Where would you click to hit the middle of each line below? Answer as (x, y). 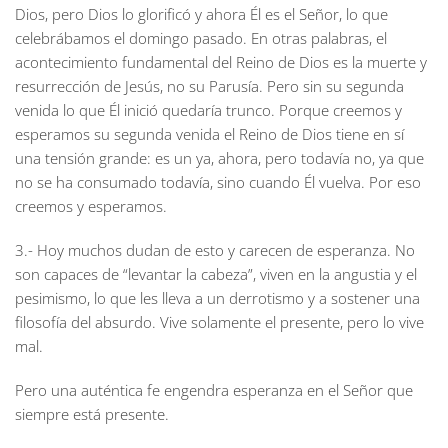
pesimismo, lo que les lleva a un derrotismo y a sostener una (217, 298)
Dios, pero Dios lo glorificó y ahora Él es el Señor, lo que (201, 14)
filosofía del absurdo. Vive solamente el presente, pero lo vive (219, 322)
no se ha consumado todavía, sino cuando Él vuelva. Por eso (218, 182)
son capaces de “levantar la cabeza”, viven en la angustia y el (216, 274)
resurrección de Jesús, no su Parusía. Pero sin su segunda (209, 86)
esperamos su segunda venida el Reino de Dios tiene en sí (209, 134)
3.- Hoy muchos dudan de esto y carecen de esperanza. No (215, 250)
